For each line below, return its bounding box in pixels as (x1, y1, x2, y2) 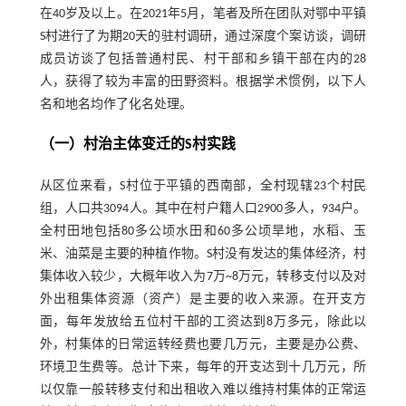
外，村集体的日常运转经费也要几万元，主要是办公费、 (39, 338, 367, 353)
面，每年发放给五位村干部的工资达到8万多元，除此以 (39, 315, 367, 330)
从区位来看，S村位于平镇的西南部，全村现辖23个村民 (39, 179, 367, 194)
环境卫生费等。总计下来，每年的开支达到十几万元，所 (39, 361, 367, 375)
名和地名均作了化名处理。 (39, 98, 192, 112)
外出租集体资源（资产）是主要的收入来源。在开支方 (39, 293, 367, 307)
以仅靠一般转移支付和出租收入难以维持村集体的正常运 (39, 383, 367, 398)
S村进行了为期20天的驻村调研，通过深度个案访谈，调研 (39, 30, 367, 44)
